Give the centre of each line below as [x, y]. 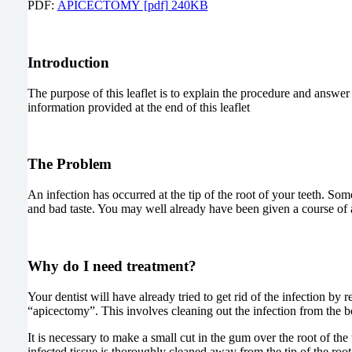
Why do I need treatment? [112, 266]
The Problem [69, 164]
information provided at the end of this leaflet [138, 107]
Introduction [68, 62]
